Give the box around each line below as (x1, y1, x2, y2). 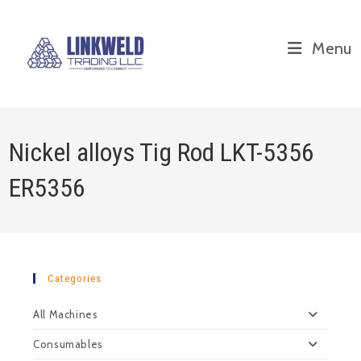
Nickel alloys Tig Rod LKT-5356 (9, 137, 315, 168)
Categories (48, 272, 102, 284)
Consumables (33, 338, 103, 351)
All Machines (33, 308, 98, 321)
